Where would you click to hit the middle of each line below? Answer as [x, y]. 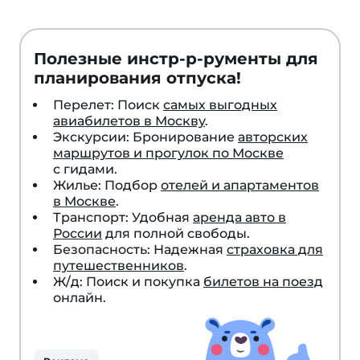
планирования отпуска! [137, 78]
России [78, 233]
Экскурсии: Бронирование [145, 137]
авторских [273, 137]
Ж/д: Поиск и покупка [128, 282]
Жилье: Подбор [107, 185]
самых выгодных [220, 105]
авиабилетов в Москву [129, 121]
